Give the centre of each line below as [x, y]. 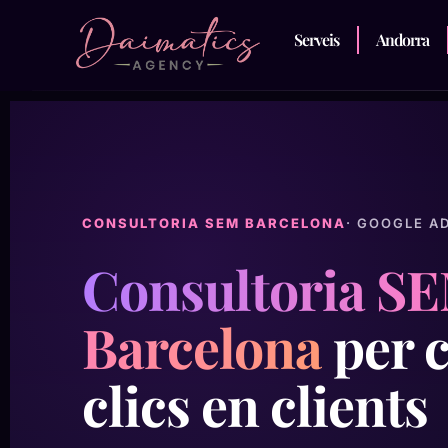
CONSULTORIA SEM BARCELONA [214, 223]
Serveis [316, 39]
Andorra [402, 39]
